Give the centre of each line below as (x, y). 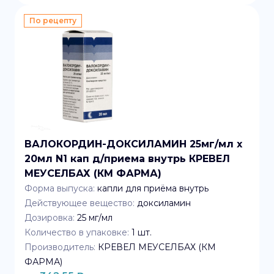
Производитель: (60, 247)
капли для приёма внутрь (153, 188)
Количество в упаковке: (77, 232)
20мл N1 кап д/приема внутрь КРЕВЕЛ (127, 159)
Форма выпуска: (60, 188)
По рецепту (53, 20)
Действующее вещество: (80, 203)
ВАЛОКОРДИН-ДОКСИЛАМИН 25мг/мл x (133, 144)
